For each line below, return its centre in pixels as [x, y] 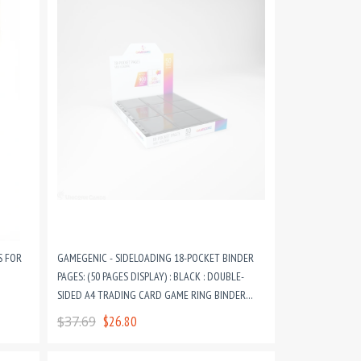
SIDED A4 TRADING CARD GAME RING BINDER [151, 295]
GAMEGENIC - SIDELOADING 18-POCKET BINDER [155, 258]
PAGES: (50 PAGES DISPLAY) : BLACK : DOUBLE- [150, 276]
